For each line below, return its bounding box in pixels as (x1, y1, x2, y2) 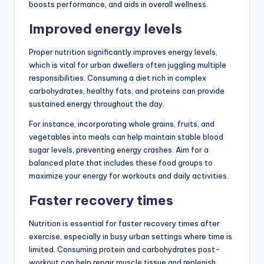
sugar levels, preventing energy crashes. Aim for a (29, 144, 209, 154)
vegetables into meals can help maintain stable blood (29, 131, 223, 141)
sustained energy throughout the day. (29, 98, 164, 108)
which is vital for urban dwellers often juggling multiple (29, 60, 226, 70)
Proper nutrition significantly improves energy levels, (29, 47, 217, 57)
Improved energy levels (29, 20, 182, 37)
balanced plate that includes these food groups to (29, 157, 213, 167)
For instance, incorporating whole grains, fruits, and (29, 118, 214, 128)
